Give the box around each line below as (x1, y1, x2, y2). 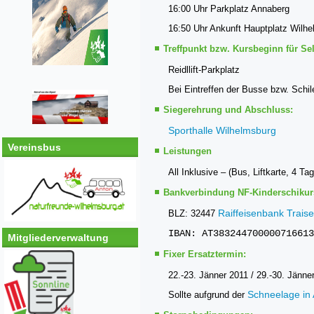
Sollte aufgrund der (168, 289, 247, 300)
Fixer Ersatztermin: (163, 249, 246, 259)
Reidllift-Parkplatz (168, 64, 240, 75)
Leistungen (163, 146, 212, 156)
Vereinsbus (8, 142, 61, 153)
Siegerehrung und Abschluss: (163, 104, 293, 115)
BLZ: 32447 (168, 208, 218, 219)
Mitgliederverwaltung (8, 232, 109, 244)
